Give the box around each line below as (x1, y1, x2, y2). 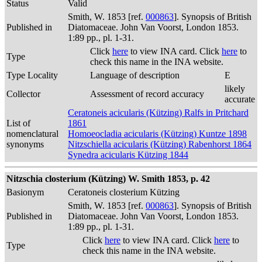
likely (225, 84, 245, 94)
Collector (6, 89, 40, 99)
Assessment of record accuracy (90, 89, 204, 99)
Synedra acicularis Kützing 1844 (68, 150, 188, 160)
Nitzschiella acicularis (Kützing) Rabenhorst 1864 (68, 139, 251, 149)
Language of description (90, 70, 180, 80)
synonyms (6, 139, 44, 149)
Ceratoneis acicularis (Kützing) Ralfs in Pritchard (68, 108, 249, 118)
